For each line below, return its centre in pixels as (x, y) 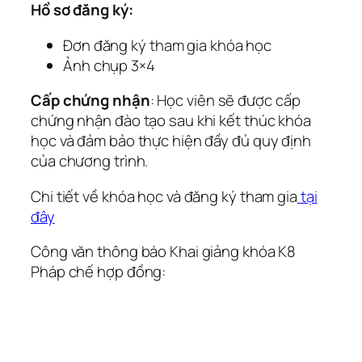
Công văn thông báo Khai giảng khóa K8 (164, 252)
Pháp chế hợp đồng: (99, 272)
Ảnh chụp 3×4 (109, 65)
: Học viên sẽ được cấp (225, 101)
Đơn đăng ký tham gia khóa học (168, 45)
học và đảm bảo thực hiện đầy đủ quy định (171, 141)
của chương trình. (90, 161)
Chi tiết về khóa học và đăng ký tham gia (164, 196)
